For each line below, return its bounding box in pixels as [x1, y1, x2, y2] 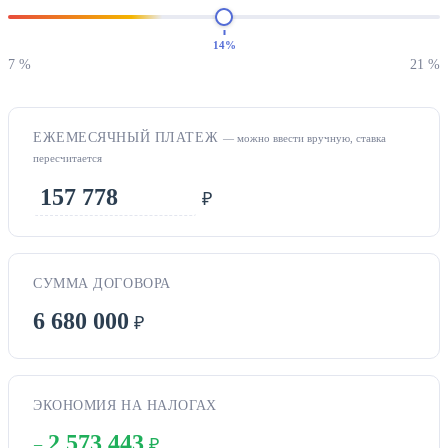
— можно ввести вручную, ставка [222, 131, 386, 144]
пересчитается [33, 151, 102, 164]
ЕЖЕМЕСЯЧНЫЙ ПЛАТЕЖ [33, 129, 223, 145]
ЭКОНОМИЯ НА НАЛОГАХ [33, 397, 217, 413]
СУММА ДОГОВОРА [33, 275, 171, 291]
